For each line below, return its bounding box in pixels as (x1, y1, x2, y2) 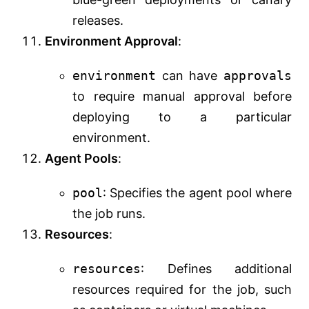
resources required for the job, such (72, 282, 292, 297)
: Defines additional (141, 261, 292, 277)
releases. (72, 13, 123, 28)
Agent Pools (45, 151, 118, 166)
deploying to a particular (72, 110, 292, 125)
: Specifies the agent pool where (103, 186, 292, 201)
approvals (223, 68, 292, 83)
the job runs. (72, 206, 146, 221)
